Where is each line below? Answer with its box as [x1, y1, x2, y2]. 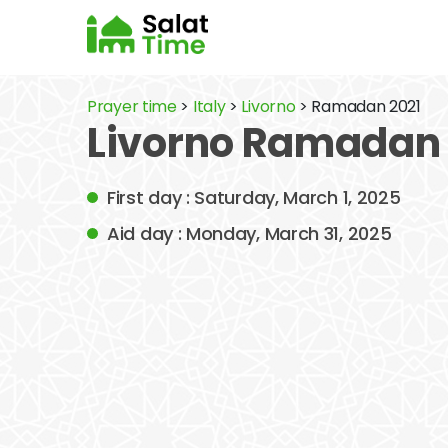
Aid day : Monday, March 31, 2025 [107, 221, 392, 246]
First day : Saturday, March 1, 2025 [107, 185, 401, 210]
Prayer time [87, 95, 177, 118]
